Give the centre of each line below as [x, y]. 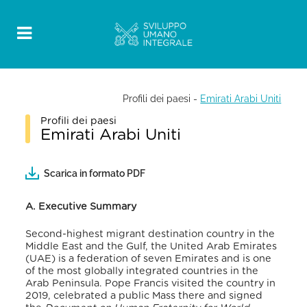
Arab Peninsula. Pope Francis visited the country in [151, 283]
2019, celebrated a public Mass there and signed [144, 295]
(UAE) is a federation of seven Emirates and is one [149, 258]
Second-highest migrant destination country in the [150, 234]
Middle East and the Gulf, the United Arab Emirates [151, 246]
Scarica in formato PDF [95, 173]
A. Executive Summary [81, 207]
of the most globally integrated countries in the [142, 271]
